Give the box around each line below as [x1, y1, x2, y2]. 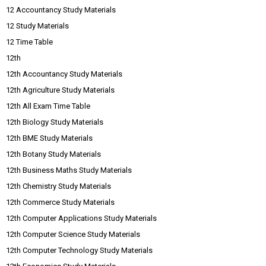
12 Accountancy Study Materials [6, 5, 116, 15]
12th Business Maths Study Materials [6, 166, 132, 175]
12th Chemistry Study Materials [6, 182, 111, 191]
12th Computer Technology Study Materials [6, 246, 153, 255]
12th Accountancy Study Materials [6, 69, 122, 79]
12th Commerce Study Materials [6, 198, 115, 207]
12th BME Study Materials [6, 134, 93, 143]
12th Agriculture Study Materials [6, 85, 115, 95]
